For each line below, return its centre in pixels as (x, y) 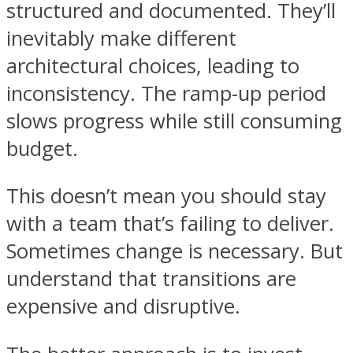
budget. (42, 148)
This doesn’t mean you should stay (166, 196)
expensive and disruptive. (123, 307)
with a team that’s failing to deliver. (170, 224)
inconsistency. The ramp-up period (166, 93)
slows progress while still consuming (174, 121)
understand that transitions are (151, 279)
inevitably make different (121, 38)
